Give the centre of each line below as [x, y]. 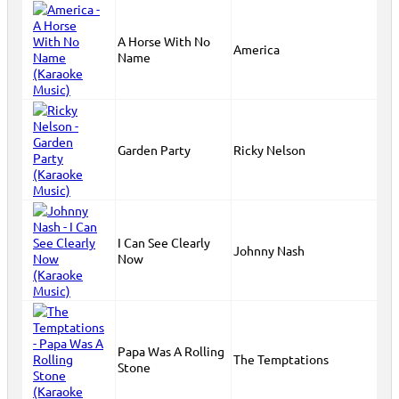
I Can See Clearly [164, 242]
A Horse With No [164, 41]
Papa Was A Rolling [171, 351]
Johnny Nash [269, 250]
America [256, 49]
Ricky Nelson [269, 150]
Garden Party [154, 150]
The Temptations [281, 359]
